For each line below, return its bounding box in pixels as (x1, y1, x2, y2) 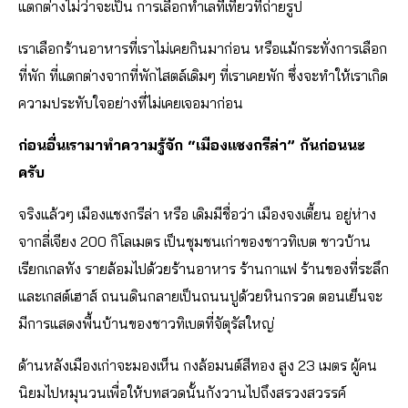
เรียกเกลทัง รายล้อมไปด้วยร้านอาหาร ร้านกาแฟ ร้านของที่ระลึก (18, 260, 389, 279)
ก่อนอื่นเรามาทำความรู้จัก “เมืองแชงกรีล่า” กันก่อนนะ (18, 136, 365, 155)
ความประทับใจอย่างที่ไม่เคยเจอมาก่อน (18, 94, 243, 113)
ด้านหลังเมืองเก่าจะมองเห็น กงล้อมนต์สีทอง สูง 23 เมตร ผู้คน (18, 356, 377, 375)
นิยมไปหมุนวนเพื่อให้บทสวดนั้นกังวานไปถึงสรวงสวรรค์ (18, 383, 346, 403)
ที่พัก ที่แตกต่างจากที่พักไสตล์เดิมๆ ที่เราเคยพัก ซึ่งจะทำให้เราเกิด (18, 66, 388, 86)
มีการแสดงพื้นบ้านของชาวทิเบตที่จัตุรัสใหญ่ (18, 314, 274, 333)
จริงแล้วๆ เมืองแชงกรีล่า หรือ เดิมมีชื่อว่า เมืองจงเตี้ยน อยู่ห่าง (18, 205, 376, 224)
